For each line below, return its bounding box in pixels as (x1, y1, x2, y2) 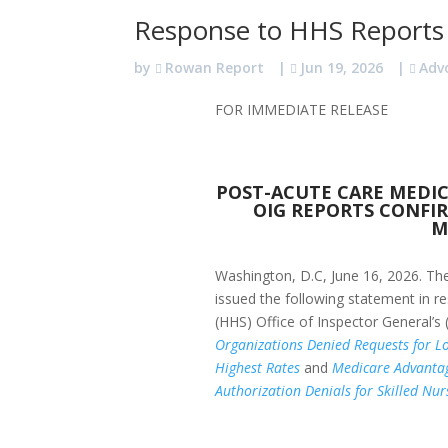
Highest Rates (215, 358, 301, 378)
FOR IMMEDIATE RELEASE (215, 99, 389, 119)
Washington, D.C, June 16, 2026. (215, 266, 427, 286)
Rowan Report (165, 57, 265, 77)
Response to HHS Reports (134, 11, 445, 48)
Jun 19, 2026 (300, 57, 384, 77)
